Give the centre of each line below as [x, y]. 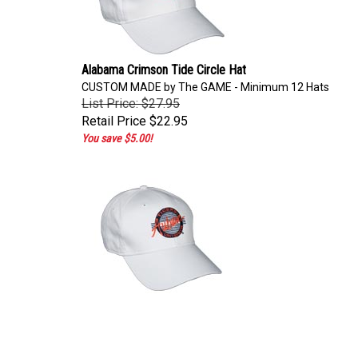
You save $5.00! [117, 134]
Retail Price [114, 117]
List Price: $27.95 [131, 99]
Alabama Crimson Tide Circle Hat [164, 66]
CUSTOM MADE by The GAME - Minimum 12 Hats [205, 83]
